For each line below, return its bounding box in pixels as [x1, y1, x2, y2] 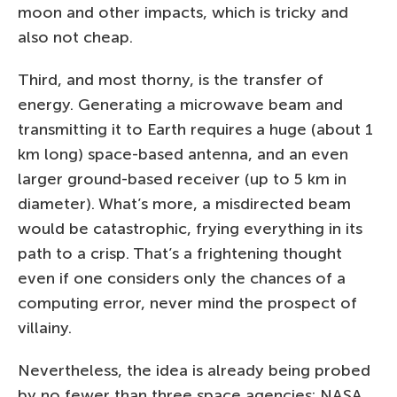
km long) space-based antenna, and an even [18, 144, 348, 164]
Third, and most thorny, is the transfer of [18, 69, 323, 90]
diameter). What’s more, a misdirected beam [18, 193, 351, 214]
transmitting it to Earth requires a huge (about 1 [18, 119, 373, 139]
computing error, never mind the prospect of [18, 292, 357, 313]
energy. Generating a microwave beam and [18, 94, 343, 114]
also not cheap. [18, 27, 133, 47]
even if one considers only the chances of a [18, 268, 346, 288]
